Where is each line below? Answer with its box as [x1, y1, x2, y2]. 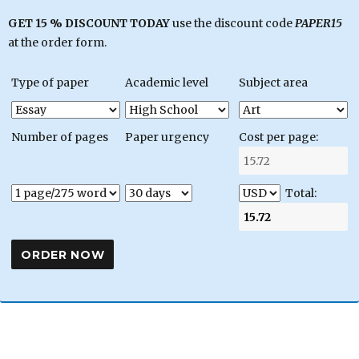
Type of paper [11, 75, 89, 90]
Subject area [239, 75, 308, 90]
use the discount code [172, 15, 295, 30]
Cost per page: [239, 129, 318, 144]
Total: [280, 185, 317, 200]
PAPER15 [295, 15, 342, 30]
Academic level [125, 75, 208, 90]
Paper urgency [125, 129, 209, 144]
